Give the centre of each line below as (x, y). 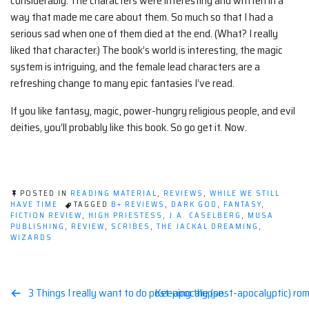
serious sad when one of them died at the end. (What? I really (144, 34)
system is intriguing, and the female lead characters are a (135, 67)
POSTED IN (45, 194)
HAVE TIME (34, 205)
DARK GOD (194, 205)
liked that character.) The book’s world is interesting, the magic (147, 50)
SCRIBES (131, 227)
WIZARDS (31, 238)
